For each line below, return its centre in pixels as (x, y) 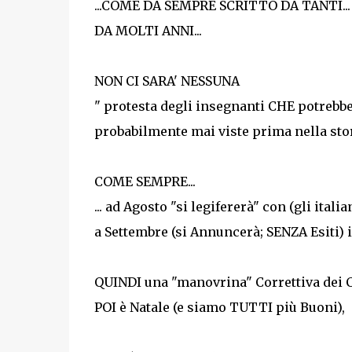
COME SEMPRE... (145, 181)
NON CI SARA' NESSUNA (167, 81)
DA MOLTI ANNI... (148, 31)
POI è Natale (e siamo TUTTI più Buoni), (219, 307)
